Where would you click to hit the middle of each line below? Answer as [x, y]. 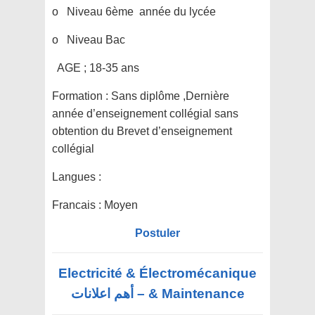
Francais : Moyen [95, 205]
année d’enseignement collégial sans [145, 114]
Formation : [82, 96]
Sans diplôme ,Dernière [170, 96]
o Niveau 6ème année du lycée [135, 12]
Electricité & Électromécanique [157, 274]
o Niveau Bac [89, 40]
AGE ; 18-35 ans [96, 68]
